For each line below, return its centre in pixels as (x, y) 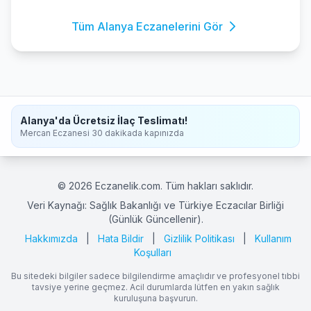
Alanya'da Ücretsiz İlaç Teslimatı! (104, 120)
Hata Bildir (121, 238)
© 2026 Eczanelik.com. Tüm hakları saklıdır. (155, 186)
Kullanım (273, 238)
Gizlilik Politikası (199, 238)
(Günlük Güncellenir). (155, 219)
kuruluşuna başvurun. (155, 298)
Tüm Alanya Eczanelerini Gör (147, 26)
